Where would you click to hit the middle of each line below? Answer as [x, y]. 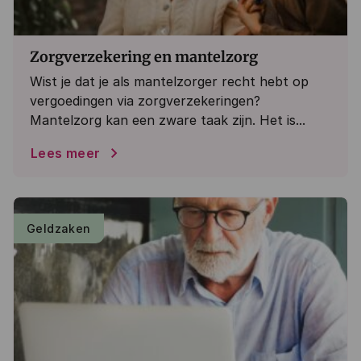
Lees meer [66, 153]
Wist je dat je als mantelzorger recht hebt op [169, 81]
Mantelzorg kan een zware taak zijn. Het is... [168, 120]
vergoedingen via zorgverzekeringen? [145, 100]
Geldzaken [59, 228]
